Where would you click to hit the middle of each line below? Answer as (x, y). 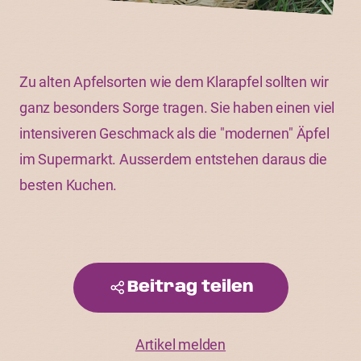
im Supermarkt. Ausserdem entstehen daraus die (173, 159)
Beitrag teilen (190, 287)
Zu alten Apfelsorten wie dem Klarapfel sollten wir (174, 82)
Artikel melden (180, 344)
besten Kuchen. (68, 185)
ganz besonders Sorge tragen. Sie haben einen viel (177, 108)
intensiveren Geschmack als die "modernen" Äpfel (174, 133)
